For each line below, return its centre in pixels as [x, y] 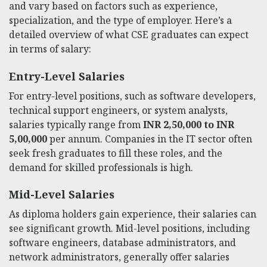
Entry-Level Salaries [67, 76]
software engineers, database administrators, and [122, 243]
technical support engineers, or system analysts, [118, 110]
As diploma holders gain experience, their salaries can [133, 214]
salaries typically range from [76, 124]
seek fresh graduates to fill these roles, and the [116, 153]
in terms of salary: [50, 49]
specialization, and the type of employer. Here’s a [120, 20]
